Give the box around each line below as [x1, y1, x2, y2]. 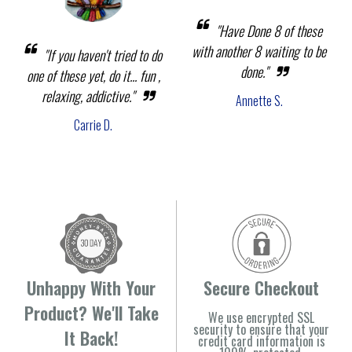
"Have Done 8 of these [215, 20, 322, 42]
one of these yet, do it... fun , [26, 64, 160, 86]
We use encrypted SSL [208, 307, 314, 327]
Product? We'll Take [24, 299, 159, 325]
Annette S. [235, 91, 283, 111]
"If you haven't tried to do [44, 44, 162, 65]
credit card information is [197, 331, 325, 350]
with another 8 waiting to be [192, 41, 326, 62]
